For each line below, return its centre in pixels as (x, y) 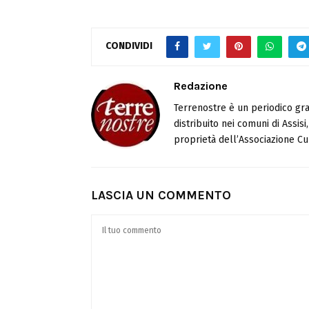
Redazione (201, 86)
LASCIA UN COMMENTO (161, 195)
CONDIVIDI (129, 46)
